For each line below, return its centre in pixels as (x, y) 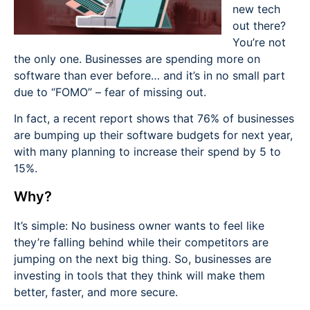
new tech (256, 9)
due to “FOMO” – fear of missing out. (110, 92)
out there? (259, 25)
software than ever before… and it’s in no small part (149, 75)
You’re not (259, 42)
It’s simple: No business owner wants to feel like (139, 225)
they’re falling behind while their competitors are (141, 242)
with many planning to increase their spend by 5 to (147, 152)
